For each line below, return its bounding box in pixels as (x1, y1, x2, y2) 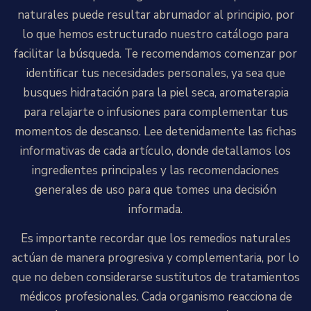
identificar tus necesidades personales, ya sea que (26, 65, 285, 81)
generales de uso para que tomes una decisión (35, 182, 276, 198)
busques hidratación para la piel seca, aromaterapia (22, 85, 289, 101)
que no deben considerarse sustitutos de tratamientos (11, 269, 300, 285)
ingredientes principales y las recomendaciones (32, 162, 279, 178)
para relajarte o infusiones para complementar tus (23, 104, 288, 120)
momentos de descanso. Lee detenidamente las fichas (15, 124, 296, 140)
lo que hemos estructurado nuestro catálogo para (22, 26, 289, 42)
